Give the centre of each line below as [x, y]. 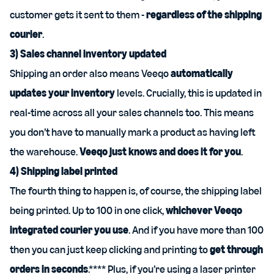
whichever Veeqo [204, 210]
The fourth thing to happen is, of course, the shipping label [136, 191]
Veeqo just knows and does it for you [160, 152]
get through [236, 250]
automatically [202, 73]
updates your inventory [62, 93]
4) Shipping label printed [64, 171]
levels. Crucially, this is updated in [188, 93]
